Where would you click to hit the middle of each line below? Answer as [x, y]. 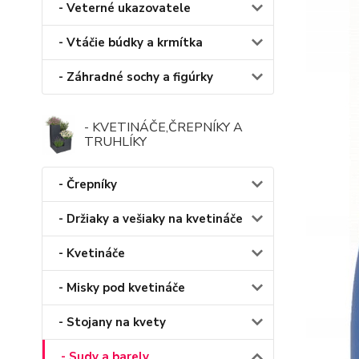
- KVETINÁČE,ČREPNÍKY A [163, 128]
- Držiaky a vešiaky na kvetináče [151, 219]
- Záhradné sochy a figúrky [136, 77]
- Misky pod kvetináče [122, 288]
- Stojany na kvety [112, 323]
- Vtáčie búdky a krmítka [131, 43]
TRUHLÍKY [115, 142]
